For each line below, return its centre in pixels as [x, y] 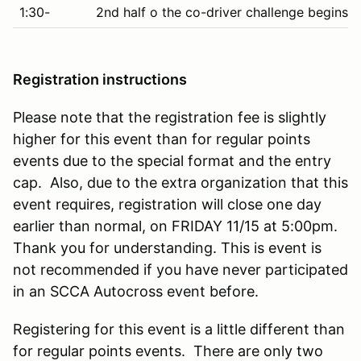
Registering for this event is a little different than [179, 329]
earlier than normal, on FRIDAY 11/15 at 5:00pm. [177, 226]
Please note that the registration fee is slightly [170, 117]
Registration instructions [100, 79]
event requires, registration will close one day [167, 204]
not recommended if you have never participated [180, 269]
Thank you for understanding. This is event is [167, 247]
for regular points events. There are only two [168, 351]
